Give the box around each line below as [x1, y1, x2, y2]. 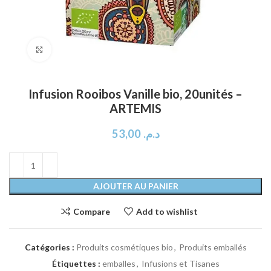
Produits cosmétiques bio [76, 242, 173, 252]
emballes [102, 258, 135, 269]
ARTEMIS [109, 101, 162, 116]
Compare [73, 206, 110, 217]
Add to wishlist [135, 206, 198, 217]
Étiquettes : [51, 258, 100, 269]
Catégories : [24, 242, 74, 252]
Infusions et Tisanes [141, 258, 220, 269]
